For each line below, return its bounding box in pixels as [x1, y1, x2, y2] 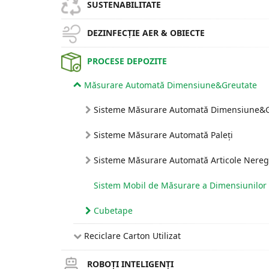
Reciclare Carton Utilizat [84, 230, 181, 241]
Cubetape [94, 205, 133, 216]
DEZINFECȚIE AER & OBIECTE [87, 27, 205, 38]
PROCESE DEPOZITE [87, 55, 167, 67]
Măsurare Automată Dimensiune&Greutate [84, 79, 257, 91]
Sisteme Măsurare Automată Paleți [94, 129, 233, 141]
